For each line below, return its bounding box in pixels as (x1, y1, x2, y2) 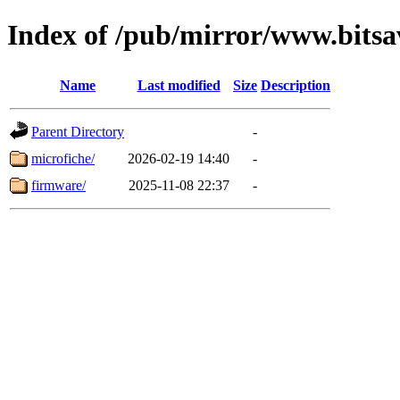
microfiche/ (31, 150, 95, 166)
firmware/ (31, 177, 86, 193)
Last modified (137, 77, 221, 93)
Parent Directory (31, 123, 124, 139)
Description (261, 77, 330, 93)
